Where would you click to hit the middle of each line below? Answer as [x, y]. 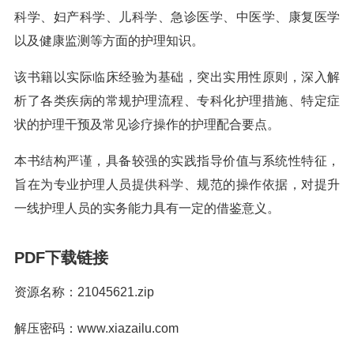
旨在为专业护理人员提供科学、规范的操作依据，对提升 [177, 185]
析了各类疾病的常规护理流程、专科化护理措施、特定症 [177, 101]
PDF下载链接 [61, 258]
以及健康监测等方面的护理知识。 [109, 41]
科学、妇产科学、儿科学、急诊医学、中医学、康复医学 [177, 17]
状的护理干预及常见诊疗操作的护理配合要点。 [147, 124]
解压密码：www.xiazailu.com [96, 328]
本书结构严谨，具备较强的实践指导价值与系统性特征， [177, 161]
